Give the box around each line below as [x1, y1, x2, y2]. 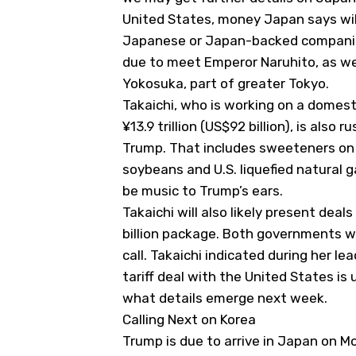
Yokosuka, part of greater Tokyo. [122, 75, 329, 91]
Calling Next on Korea [122, 311, 256, 327]
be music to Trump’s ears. [122, 182, 283, 199]
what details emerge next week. [122, 289, 327, 306]
